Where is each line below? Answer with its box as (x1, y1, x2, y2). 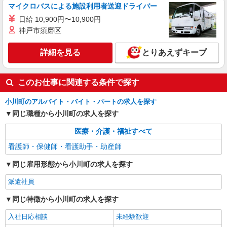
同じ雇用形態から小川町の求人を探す (12, 160, 133, 168)
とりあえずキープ (141, 48, 209, 57)
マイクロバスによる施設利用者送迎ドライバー (8, 2, 157, 10)
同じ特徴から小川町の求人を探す (12, 195, 119, 203)
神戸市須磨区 (19, 26, 61, 34)
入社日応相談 (8, 213, 48, 220)
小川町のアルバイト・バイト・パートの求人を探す (5, 98, 157, 105)
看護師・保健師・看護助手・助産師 (8, 142, 122, 150)
